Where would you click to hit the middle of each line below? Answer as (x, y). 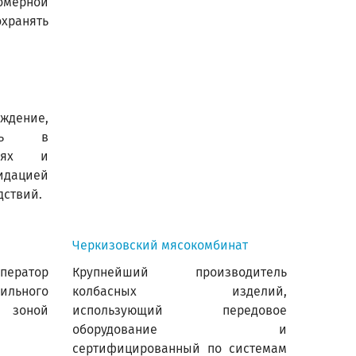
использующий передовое (180, 310)
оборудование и (180, 329)
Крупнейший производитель (180, 272)
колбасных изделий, (180, 291)
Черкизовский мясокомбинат (160, 245)
